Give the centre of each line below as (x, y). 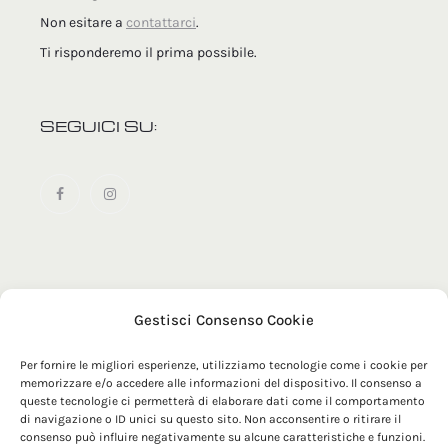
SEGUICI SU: (98, 126)
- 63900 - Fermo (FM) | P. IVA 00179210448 (170, 364)
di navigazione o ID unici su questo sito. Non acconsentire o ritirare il (210, 419)
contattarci (161, 22)
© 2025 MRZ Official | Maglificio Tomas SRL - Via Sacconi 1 (222, 334)
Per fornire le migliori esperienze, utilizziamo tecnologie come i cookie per (223, 365)
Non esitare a (83, 22)
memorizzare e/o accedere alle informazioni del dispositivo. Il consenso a (221, 383)
